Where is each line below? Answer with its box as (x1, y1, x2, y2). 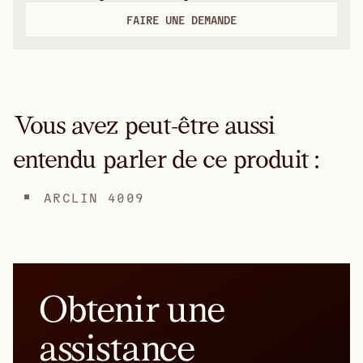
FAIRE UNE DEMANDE (126, 12, 237, 27)
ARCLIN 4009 (44, 189, 145, 205)
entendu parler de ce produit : (13, 144, 319, 173)
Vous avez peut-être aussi (13, 110, 275, 139)
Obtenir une (39, 288, 224, 330)
